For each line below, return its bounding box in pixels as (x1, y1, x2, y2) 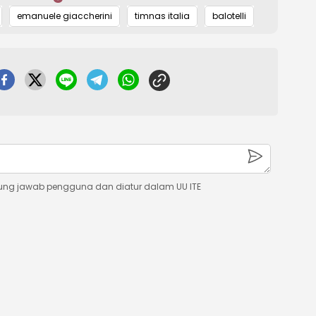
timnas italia (135, 10, 190, 23)
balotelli (212, 10, 246, 23)
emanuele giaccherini (17, 10, 112, 23)
